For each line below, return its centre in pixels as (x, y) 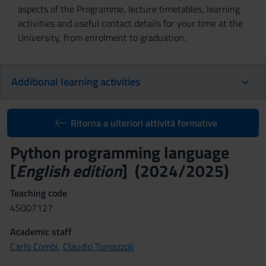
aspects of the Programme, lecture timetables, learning (129, 9)
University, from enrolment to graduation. (102, 37)
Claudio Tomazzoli (99, 246)
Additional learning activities (76, 82)
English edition (69, 171)
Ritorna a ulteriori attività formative (144, 123)
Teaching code (39, 193)
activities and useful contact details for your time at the (130, 23)
